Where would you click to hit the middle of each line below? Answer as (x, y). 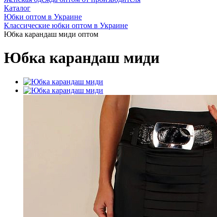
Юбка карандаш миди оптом (51, 34)
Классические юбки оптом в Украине (66, 25)
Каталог (17, 8)
